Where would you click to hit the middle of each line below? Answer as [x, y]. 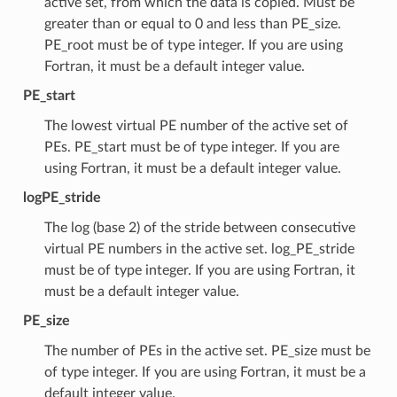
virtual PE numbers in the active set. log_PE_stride [199, 249]
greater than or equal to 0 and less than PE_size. [192, 23]
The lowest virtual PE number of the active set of [196, 125]
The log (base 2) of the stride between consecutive [199, 227]
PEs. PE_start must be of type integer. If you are [191, 147]
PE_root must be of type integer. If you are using [193, 45]
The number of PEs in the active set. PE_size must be [207, 350]
